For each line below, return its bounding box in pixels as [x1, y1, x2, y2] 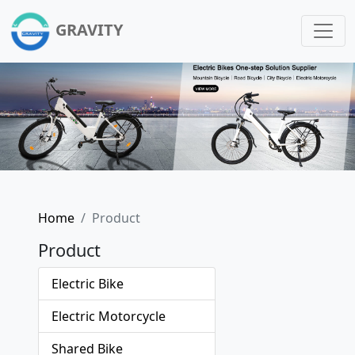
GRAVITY [55, 18, 123, 40]
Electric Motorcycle [52, 307, 166, 326]
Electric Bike [52, 275, 124, 293]
